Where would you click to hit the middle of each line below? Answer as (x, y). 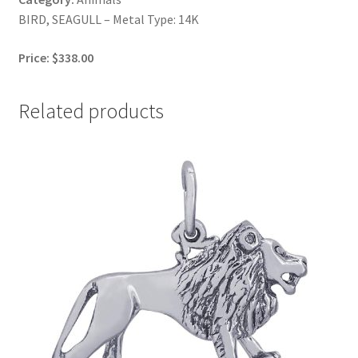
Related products (91, 111)
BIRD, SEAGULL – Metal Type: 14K (108, 20)
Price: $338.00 (56, 57)
